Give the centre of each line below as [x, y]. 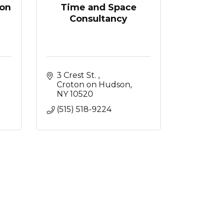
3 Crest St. [77, 75]
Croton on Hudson [93, 85]
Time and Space [98, 7]
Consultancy [99, 18]
